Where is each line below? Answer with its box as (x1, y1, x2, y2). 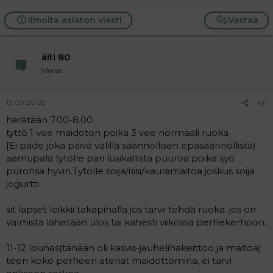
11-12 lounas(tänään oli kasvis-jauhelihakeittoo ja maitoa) (6, 241, 261, 253)
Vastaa (228, 15, 258, 26)
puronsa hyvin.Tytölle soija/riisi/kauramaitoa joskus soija (6, 165, 255, 177)
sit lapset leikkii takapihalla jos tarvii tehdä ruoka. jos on (6, 203, 256, 215)
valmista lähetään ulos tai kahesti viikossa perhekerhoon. (6, 216, 266, 228)
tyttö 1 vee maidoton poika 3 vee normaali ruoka (6, 126, 229, 138)
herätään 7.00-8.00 (6, 113, 93, 126)
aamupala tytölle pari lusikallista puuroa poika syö (6, 152, 235, 164)
